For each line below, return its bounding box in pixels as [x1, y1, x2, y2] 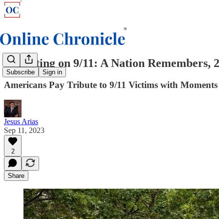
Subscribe [6, 68, 35, 76]
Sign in [43, 68, 62, 76]
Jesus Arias [4, 117, 38, 126]
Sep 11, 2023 [4, 126, 44, 134]
